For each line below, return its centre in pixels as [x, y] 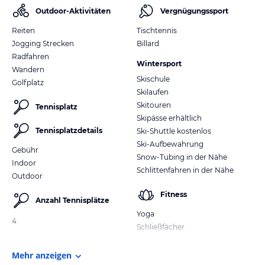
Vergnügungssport [194, 11]
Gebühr [25, 150]
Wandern [28, 69]
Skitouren [154, 105]
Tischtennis [157, 30]
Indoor [24, 163]
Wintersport [159, 63]
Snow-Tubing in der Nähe [182, 157]
